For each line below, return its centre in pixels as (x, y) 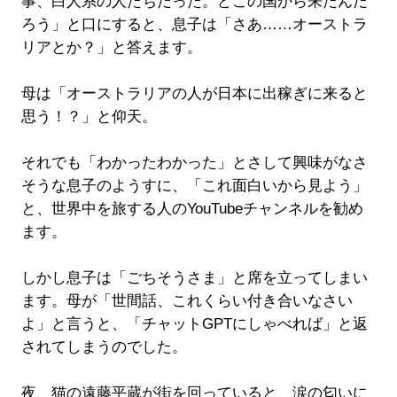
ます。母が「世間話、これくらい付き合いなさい (187, 301)
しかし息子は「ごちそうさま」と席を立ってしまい (194, 278)
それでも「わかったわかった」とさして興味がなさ (194, 163)
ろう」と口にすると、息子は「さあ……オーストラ (194, 25)
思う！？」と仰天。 (89, 117)
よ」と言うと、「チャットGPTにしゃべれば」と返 (194, 324)
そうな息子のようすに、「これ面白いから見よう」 (194, 186)
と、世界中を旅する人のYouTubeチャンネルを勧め (192, 209)
